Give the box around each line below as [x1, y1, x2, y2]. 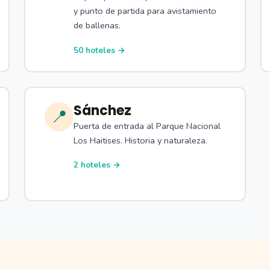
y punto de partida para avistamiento [74, 5, 216, 17]
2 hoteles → [74, 159, 121, 171]
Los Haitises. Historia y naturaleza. [74, 134, 207, 146]
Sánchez [74, 101, 131, 120]
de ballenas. [74, 19, 121, 32]
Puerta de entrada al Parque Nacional [74, 119, 221, 132]
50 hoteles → [74, 44, 125, 56]
